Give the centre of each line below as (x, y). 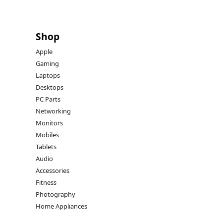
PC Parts (48, 99)
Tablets (46, 147)
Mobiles (47, 135)
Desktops (50, 87)
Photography (55, 194)
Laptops (48, 76)
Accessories (53, 171)
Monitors (49, 123)
